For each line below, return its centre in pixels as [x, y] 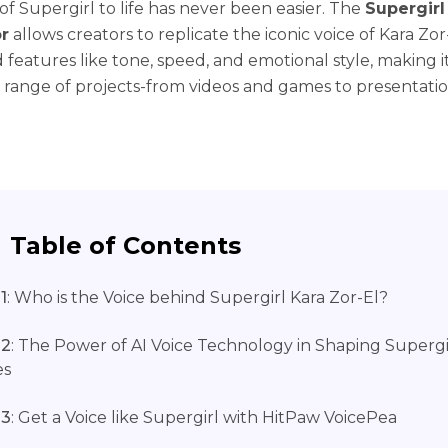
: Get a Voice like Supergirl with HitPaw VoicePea [204, 417]
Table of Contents [125, 245]
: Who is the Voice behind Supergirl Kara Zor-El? [197, 297]
